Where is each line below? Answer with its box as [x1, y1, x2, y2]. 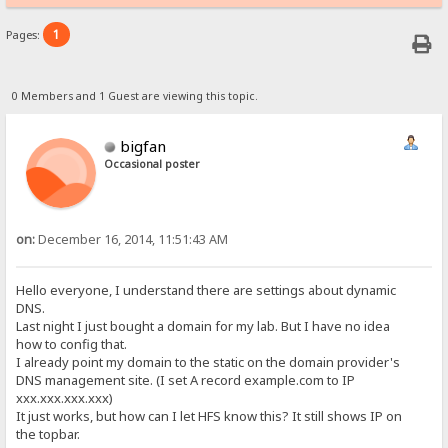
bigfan [120, 135, 167, 156]
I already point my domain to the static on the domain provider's [16, 353, 401, 372]
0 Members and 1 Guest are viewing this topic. [11, 88, 258, 103]
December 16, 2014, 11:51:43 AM [35, 230, 229, 248]
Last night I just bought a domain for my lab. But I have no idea [16, 317, 391, 336]
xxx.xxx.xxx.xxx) [16, 389, 114, 408]
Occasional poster [104, 156, 201, 171]
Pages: [6, 27, 44, 43]
